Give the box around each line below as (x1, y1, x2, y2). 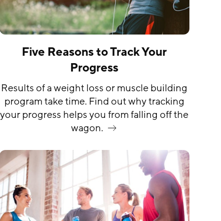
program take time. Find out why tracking (4, 95, 184, 109)
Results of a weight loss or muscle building (1, 82, 188, 95)
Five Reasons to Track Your (22, 44, 167, 60)
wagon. (71, 122, 103, 135)
